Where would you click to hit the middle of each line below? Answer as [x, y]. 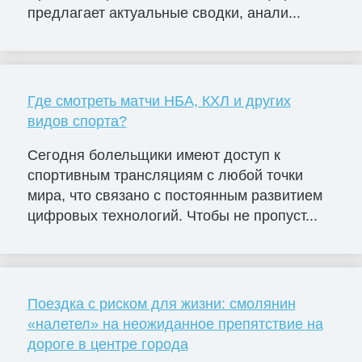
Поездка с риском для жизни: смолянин [161, 304]
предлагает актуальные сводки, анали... [164, 13]
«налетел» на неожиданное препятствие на [175, 324]
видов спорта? [77, 122]
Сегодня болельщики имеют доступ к [154, 156]
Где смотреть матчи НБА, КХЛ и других [159, 101]
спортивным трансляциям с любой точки [165, 176]
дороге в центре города [107, 345]
